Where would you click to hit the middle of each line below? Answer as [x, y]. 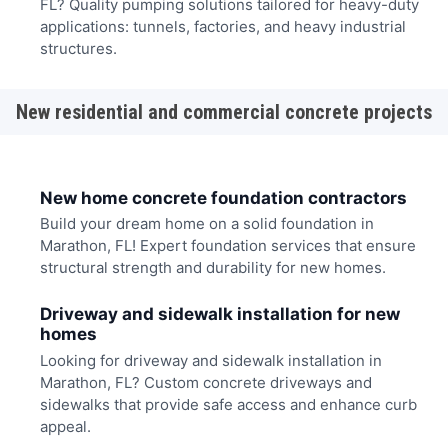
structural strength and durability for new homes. [212, 267]
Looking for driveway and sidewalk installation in [210, 360]
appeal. [65, 426]
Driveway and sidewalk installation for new [219, 314]
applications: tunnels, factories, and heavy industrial [222, 26]
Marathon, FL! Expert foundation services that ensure [227, 245]
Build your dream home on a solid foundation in [206, 223]
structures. [78, 48]
